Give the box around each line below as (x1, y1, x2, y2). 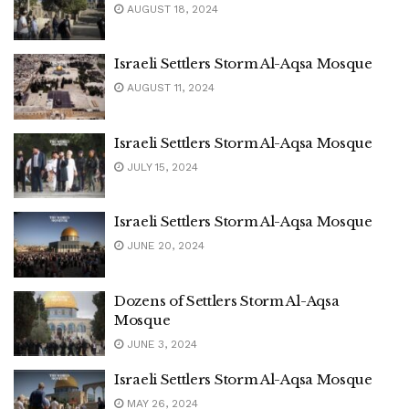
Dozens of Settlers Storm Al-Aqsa (114, 291, 340, 309)
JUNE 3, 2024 (123, 337, 197, 351)
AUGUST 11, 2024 (123, 81, 215, 94)
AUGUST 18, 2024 (123, 2, 218, 16)
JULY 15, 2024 (123, 160, 198, 173)
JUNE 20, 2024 (123, 239, 204, 252)
